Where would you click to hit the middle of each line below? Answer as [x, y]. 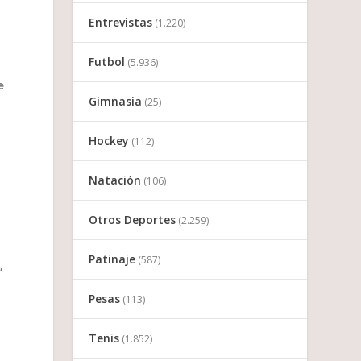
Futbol [107, 62]
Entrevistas [121, 23]
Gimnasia [116, 102]
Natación [115, 180]
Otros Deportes [133, 220]
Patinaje [112, 259]
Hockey [109, 141]
